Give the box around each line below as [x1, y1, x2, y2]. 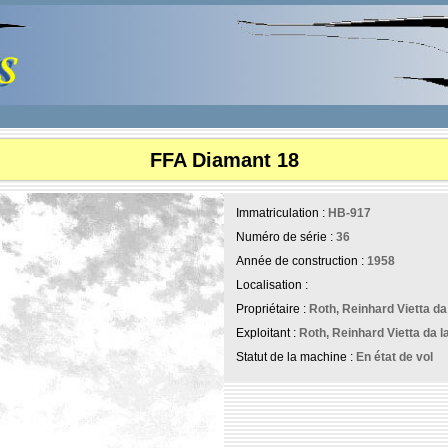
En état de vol [356, 350, 433, 364]
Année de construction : [236, 254, 367, 268]
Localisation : [236, 278, 308, 292]
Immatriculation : [236, 206, 328, 220]
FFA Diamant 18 [149, 148, 299, 171]
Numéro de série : [236, 230, 336, 244]
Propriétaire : [236, 302, 309, 316]
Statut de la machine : [236, 350, 356, 364]
